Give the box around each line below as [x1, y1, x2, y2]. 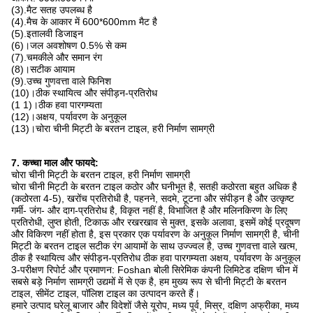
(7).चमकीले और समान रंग [11, 52, 102, 63]
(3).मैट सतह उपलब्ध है [11, 4, 92, 15]
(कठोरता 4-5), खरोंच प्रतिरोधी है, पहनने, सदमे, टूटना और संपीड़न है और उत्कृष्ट [11, 193, 294, 204]
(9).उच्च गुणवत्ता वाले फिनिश [11, 75, 111, 87]
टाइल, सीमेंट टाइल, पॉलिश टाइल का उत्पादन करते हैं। [11, 288, 200, 299]
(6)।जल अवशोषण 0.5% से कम [11, 40, 126, 51]
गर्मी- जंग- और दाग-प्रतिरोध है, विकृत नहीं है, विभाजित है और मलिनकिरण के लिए [11, 205, 287, 216]
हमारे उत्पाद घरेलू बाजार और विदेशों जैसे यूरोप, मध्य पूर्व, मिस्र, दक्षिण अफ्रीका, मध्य [11, 300, 299, 311]
